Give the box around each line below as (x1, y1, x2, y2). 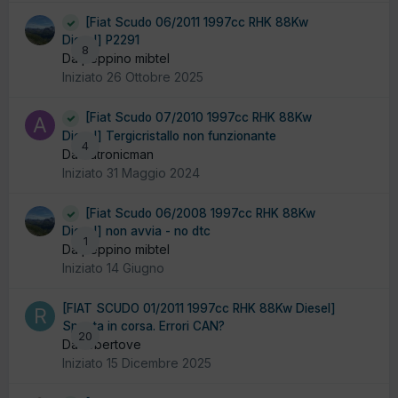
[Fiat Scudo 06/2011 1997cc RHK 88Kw (85, 14, 308, 29)
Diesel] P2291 (62, 33, 139, 48)
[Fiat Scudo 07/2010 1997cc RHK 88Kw (85, 110, 312, 125)
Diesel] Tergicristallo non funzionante (62, 128, 276, 143)
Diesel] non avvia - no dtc (62, 224, 211, 239)
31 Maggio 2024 (107, 164, 200, 180)
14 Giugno (107, 260, 164, 276)
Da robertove (62, 337, 141, 353)
